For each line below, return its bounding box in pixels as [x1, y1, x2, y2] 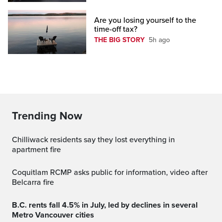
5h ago [149, 35, 170, 44]
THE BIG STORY [94, 35, 145, 44]
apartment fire [12, 144, 61, 155]
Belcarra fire [12, 177, 54, 187]
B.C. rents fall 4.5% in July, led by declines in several [12, 200, 19, 210]
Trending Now [12, 109, 82, 122]
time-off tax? [94, 24, 138, 34]
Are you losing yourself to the [94, 15, 197, 25]
